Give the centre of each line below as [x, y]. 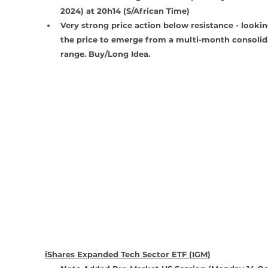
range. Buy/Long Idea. [105, 54]
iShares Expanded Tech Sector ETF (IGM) [127, 255]
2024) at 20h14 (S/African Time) [125, 10]
